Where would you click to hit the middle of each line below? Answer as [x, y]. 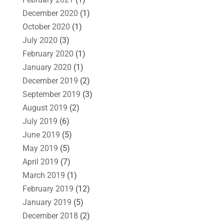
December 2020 [50, 13]
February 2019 [48, 188]
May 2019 [40, 148]
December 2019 [50, 80]
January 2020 [47, 67]
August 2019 [45, 107]
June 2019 [41, 134]
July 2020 [40, 40]
